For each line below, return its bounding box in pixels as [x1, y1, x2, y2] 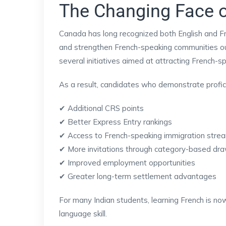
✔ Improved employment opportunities [59, 158, 195, 167]
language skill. [59, 209, 107, 218]
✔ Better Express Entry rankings [59, 117, 172, 127]
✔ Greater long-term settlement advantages [59, 172, 216, 181]
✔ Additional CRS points [59, 103, 144, 113]
